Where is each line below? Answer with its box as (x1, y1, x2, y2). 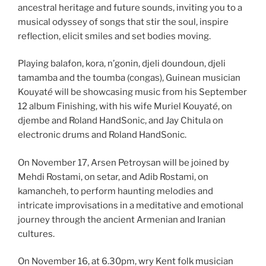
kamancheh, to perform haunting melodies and (18, 185, 213, 197)
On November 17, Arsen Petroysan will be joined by (18, 157, 229, 168)
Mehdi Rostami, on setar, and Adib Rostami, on (18, 171, 208, 182)
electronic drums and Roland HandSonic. (18, 129, 186, 141)
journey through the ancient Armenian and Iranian (18, 214, 226, 225)
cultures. (18, 228, 55, 239)
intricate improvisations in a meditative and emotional (18, 199, 243, 211)
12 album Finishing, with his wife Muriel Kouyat (18, 101, 213, 112)
